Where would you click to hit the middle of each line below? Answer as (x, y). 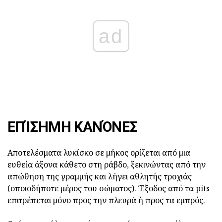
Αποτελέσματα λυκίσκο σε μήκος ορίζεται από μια (99, 152)
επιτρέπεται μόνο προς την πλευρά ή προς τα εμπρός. (106, 200)
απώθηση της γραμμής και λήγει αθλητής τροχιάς (100, 176)
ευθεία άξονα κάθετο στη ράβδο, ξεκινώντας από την (107, 164)
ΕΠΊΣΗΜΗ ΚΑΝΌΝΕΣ (73, 127)
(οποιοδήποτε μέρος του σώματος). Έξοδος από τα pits (109, 188)
